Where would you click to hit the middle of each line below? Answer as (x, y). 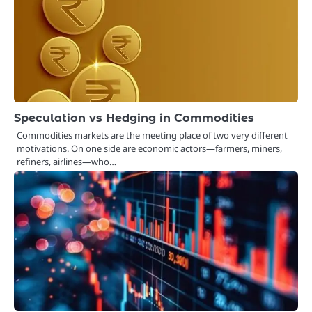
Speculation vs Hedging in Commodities (134, 118)
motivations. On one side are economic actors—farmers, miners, (149, 149)
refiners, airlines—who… (67, 162)
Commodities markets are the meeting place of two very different (152, 135)
